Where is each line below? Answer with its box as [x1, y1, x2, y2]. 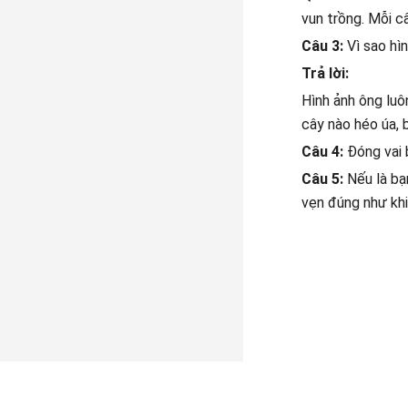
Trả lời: [301, 64, 349, 82]
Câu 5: [301, 169, 347, 188]
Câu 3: [301, 36, 347, 55]
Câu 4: [301, 142, 347, 160]
